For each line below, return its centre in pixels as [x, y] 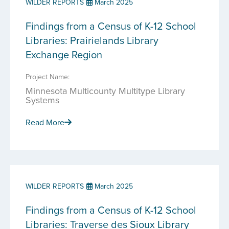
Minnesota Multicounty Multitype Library [105, 91]
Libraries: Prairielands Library [92, 40]
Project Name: [48, 77]
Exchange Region [64, 54]
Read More [45, 122]
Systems [42, 100]
